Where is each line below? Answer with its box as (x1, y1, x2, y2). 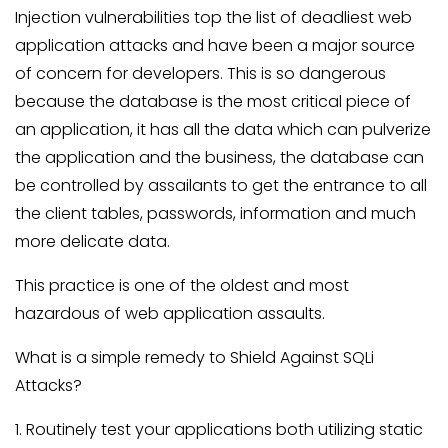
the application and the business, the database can (15, 146, 424, 169)
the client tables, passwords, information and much (15, 202, 416, 225)
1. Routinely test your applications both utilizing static (15, 418, 423, 441)
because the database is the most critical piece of (15, 90, 411, 113)
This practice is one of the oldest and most (15, 274, 349, 297)
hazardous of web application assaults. (15, 302, 325, 325)
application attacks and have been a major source (15, 34, 415, 57)
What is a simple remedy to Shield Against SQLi (15, 346, 374, 369)
